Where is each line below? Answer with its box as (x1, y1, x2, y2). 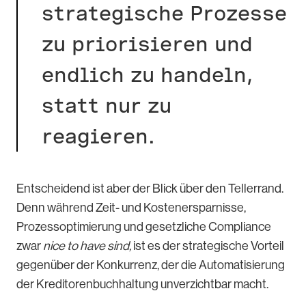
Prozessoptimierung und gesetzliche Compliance (16, 220, 271, 234)
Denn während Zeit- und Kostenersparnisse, (16, 201, 246, 215)
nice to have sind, (43, 239, 131, 253)
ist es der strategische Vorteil (131, 239, 284, 253)
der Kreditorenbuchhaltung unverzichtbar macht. (16, 277, 275, 292)
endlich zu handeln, (42, 62, 253, 87)
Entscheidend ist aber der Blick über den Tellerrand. (16, 182, 283, 196)
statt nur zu (42, 93, 171, 118)
